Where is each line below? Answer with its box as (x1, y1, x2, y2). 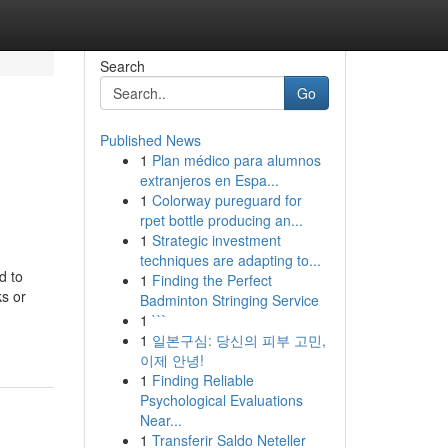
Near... (139, 410, 182, 430)
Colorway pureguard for (151, 190, 302, 210)
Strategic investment (151, 230, 281, 250)
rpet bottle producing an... (139, 210, 303, 230)
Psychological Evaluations (139, 390, 303, 410)
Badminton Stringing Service (139, 290, 319, 310)
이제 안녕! (139, 350, 204, 370)
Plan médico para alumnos (151, 150, 321, 170)
